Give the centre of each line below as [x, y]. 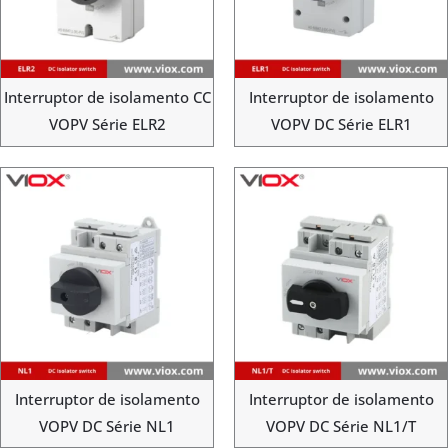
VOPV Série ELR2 [107, 124]
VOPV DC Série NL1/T [341, 425]
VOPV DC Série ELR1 [341, 124]
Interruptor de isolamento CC [107, 97]
